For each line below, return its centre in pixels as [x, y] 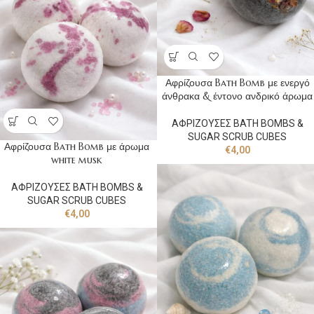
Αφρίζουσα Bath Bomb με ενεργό [237, 82]
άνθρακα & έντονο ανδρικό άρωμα [237, 96]
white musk [77, 160]
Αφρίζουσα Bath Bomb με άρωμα [77, 147]
